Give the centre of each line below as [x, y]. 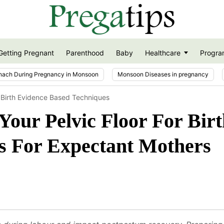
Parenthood [85, 53]
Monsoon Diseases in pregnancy [163, 74]
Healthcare [162, 53]
